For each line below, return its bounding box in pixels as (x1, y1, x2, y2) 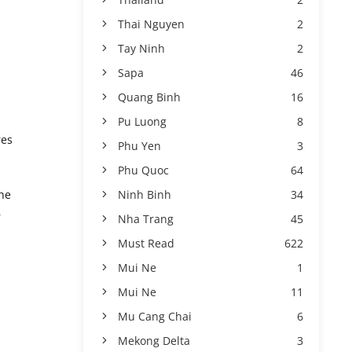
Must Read (118, 236, 174, 251)
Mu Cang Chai (118, 309, 192, 324)
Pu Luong (118, 114, 167, 129)
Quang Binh (118, 90, 181, 104)
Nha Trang (118, 211, 174, 226)
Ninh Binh (118, 187, 171, 202)
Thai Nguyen (118, 16, 185, 31)
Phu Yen (118, 138, 161, 153)
